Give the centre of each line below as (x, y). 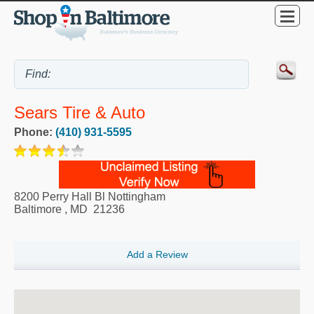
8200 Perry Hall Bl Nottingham (90, 196)
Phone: (35, 132)
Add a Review (157, 254)
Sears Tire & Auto (80, 112)
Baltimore (38, 209)
